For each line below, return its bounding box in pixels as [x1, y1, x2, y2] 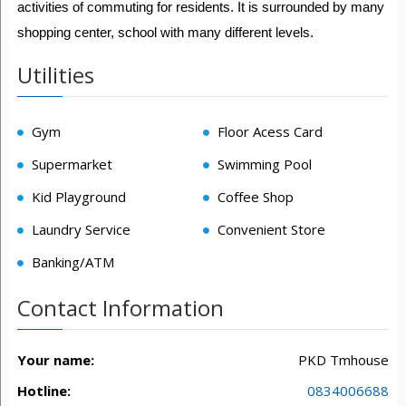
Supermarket [27, 155, 112, 173]
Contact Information [16, 293, 224, 323]
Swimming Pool [213, 155, 312, 173]
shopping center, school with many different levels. [16, 24, 314, 40]
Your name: [16, 351, 94, 369]
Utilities [16, 60, 94, 90]
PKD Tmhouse [298, 351, 390, 369]
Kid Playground [27, 188, 126, 206]
